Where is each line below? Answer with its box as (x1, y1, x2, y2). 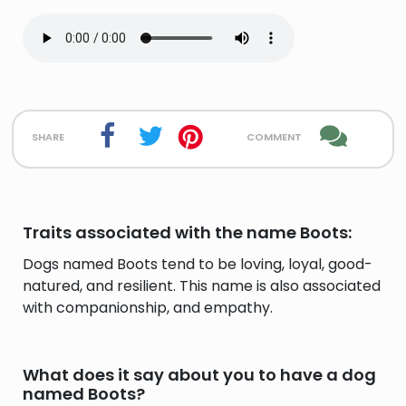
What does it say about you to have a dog (23, 363, 376, 386)
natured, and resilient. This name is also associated (23, 275, 381, 296)
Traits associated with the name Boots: (23, 221, 352, 244)
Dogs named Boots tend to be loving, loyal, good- (23, 254, 372, 275)
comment (246, 125, 302, 146)
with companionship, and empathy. (23, 297, 273, 318)
